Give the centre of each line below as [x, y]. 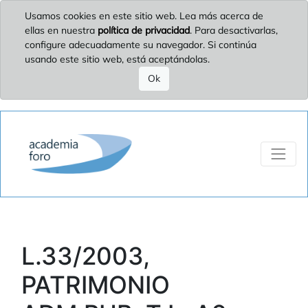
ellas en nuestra [61, 30]
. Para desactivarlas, [234, 30]
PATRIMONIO [96, 284]
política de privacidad [144, 30]
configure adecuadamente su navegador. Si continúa [141, 45]
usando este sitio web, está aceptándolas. [117, 59]
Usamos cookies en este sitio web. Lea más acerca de [144, 16]
